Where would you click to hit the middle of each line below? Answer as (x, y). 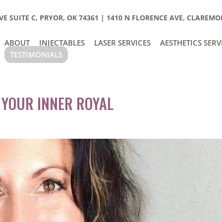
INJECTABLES (62, 43)
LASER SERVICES (122, 43)
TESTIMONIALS (36, 55)
